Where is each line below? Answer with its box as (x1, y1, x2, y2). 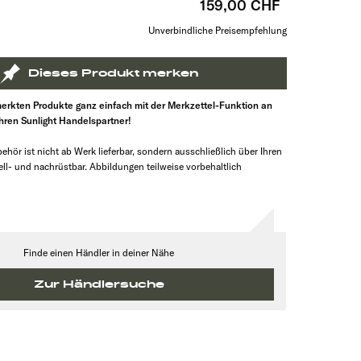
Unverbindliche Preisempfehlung (147, 24, 287, 36)
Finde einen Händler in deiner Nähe (23, 247, 175, 259)
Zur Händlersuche (33, 278, 164, 291)
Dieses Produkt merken (28, 67, 199, 80)
